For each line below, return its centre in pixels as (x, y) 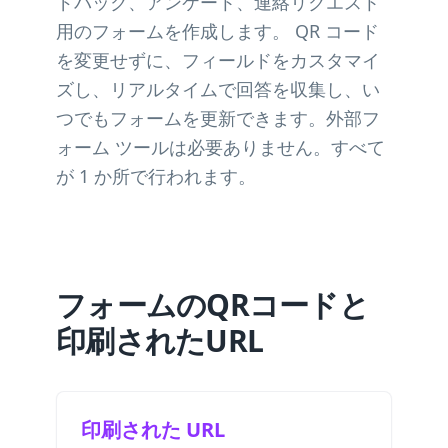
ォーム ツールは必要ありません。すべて (220, 147)
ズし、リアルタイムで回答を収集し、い (218, 89)
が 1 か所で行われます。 (156, 176)
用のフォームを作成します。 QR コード (217, 31)
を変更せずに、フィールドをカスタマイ (218, 60)
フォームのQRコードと (212, 304)
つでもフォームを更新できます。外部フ (218, 118)
